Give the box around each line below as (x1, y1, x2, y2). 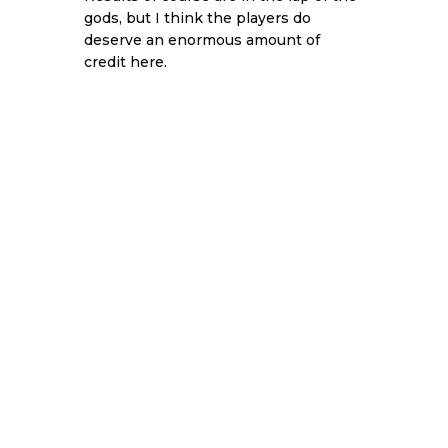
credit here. (84, 53, 167, 72)
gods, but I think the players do (84, 9, 311, 28)
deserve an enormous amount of (84, 31, 320, 50)
